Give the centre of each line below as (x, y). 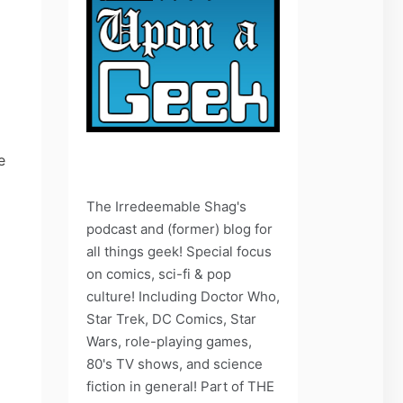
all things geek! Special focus (179, 251)
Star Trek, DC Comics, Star (171, 318)
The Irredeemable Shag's (166, 206)
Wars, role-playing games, (169, 341)
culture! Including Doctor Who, (183, 296)
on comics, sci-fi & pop (159, 273)
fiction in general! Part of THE (180, 386)
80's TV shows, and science (175, 363)
